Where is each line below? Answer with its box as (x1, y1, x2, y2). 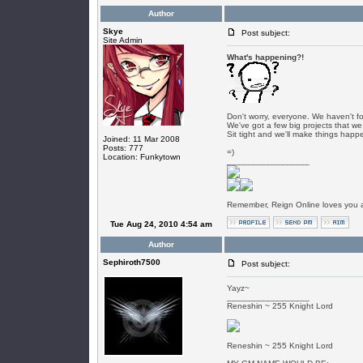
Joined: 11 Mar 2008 (102, 135, 180, 143)
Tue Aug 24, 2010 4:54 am (109, 220, 212, 228)
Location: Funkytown (102, 152, 181, 161)
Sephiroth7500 (102, 258, 160, 267)
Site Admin (102, 36, 143, 45)
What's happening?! (226, 53, 304, 62)
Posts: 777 (102, 143, 143, 152)
